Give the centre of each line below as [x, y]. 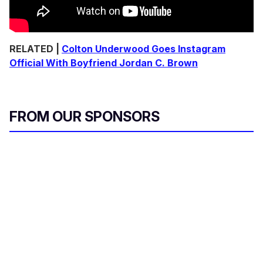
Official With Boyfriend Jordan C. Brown [104, 63]
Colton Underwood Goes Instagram [144, 49]
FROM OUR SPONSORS [85, 117]
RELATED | [36, 49]
